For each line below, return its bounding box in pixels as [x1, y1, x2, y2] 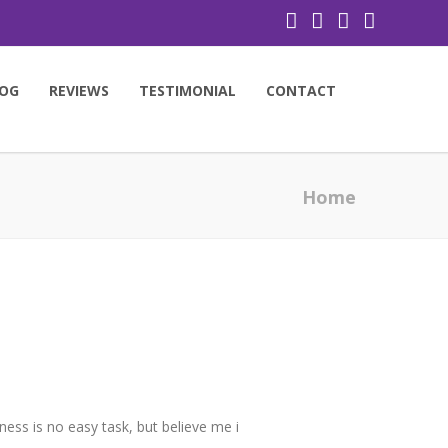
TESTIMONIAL [139, 81, 236, 100]
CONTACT [266, 81, 336, 100]
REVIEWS [49, 81, 109, 100]
